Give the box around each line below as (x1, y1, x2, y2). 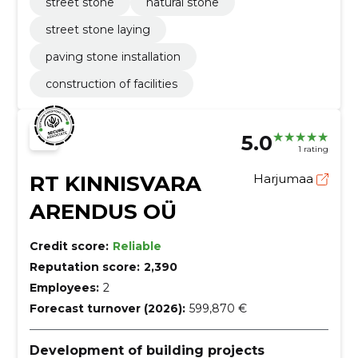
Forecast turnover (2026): (29, 300, 185, 316)
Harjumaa (253, 170, 317, 186)
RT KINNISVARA (29, 170, 201, 197)
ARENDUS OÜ (29, 198, 177, 225)
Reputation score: (29, 259, 140, 274)
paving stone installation (45, 49, 181, 64)
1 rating (298, 144, 329, 155)
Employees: (29, 280, 99, 295)
